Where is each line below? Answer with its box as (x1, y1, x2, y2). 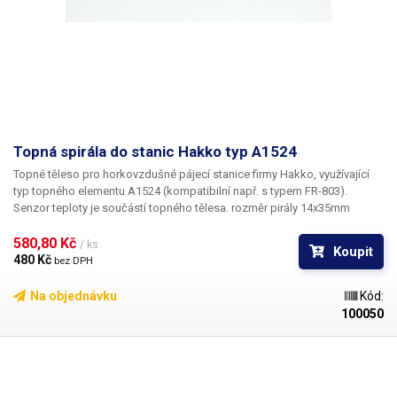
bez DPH (54, 255, 93, 267)
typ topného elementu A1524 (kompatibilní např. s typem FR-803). (13, 184, 347, 198)
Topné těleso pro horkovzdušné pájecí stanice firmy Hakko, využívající (13, 167, 370, 181)
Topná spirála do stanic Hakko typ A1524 (13, 143, 297, 160)
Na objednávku (30, 289, 117, 303)
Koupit (333, 244, 373, 260)
